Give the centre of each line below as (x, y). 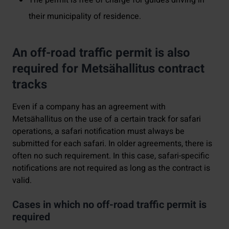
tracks (33, 84)
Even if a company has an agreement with (89, 107)
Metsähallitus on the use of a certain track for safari (107, 119)
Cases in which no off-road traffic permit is (109, 204)
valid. (22, 180)
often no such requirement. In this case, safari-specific (111, 156)
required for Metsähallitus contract (108, 68)
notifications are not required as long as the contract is (111, 168)
